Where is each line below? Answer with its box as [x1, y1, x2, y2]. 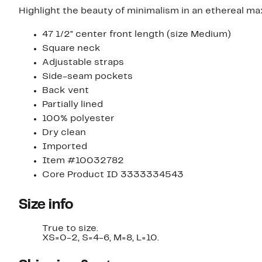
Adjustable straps [42, 58, 124, 67]
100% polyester [42, 115, 115, 123]
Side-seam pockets [42, 73, 133, 81]
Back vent [42, 87, 89, 95]
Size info [19, 199, 73, 212]
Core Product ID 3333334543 [42, 171, 184, 180]
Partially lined [42, 101, 103, 109]
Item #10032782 [42, 157, 124, 166]
